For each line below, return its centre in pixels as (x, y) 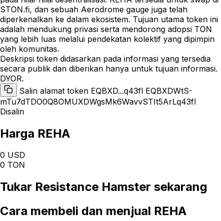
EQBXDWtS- (169, 91)
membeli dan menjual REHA (107, 211)
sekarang (179, 187)
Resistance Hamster (93, 187)
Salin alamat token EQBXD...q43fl (82, 91)
